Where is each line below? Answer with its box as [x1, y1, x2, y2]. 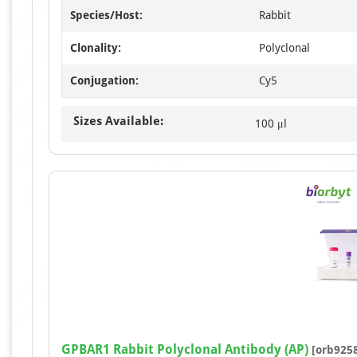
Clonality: [70, 41, 121, 54]
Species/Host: [70, 9, 143, 22]
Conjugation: [70, 74, 139, 87]
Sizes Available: [73, 114, 163, 128]
